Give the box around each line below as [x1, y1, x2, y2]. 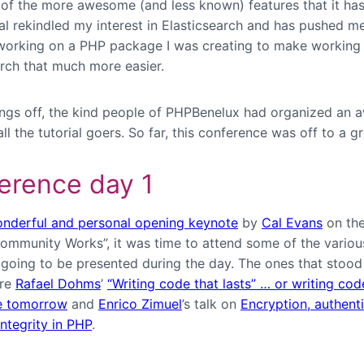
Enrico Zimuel [98, 296, 182, 313]
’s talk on [182, 296, 240, 313]
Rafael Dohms [15, 275, 101, 292]
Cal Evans [262, 214, 323, 232]
